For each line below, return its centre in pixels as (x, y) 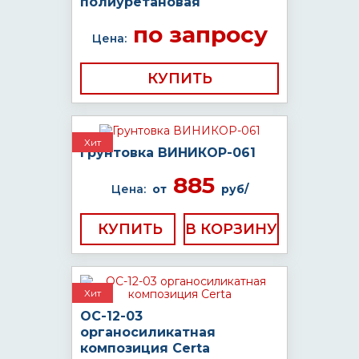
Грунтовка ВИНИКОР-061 (168, 153)
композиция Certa (145, 348)
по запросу (197, 34)
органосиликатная (148, 332)
